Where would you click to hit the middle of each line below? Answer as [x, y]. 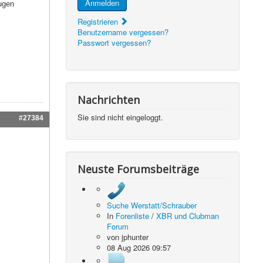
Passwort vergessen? [114, 43]
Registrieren [99, 21]
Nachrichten [109, 100]
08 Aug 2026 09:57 [139, 247]
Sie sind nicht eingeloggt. [121, 117]
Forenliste [133, 216]
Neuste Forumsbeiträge [139, 169]
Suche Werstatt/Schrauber [152, 205]
